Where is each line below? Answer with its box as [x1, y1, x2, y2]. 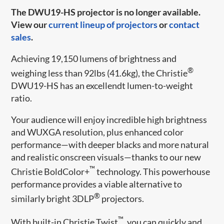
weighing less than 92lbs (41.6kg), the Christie [11, 67, 188, 78]
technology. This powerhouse [95, 165, 210, 177]
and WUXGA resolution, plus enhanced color [11, 126, 184, 137]
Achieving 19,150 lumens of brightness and [11, 52, 177, 64]
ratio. [11, 92, 32, 103]
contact [169, 18, 200, 30]
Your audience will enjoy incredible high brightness [11, 113, 207, 125]
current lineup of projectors [48, 18, 158, 30]
